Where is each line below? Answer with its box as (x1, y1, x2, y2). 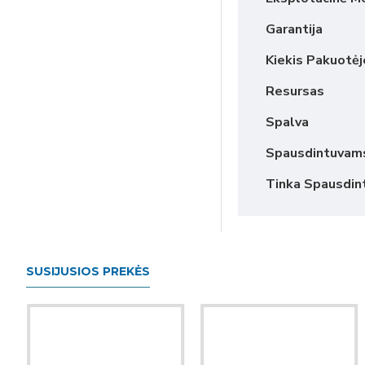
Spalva (266, 113, 309, 131)
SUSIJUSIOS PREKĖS (26, 264, 150, 279)
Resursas (266, 82, 324, 100)
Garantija (266, 20, 323, 38)
